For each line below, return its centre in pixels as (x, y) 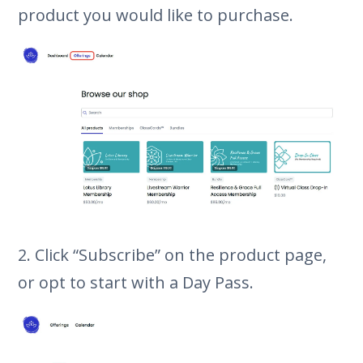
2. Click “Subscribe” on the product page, (173, 254)
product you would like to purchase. (156, 15)
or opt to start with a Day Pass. (136, 282)
